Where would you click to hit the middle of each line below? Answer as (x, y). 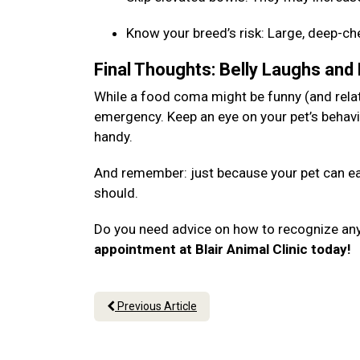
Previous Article (156, 306)
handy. (115, 137)
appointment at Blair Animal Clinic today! (224, 249)
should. (118, 193)
